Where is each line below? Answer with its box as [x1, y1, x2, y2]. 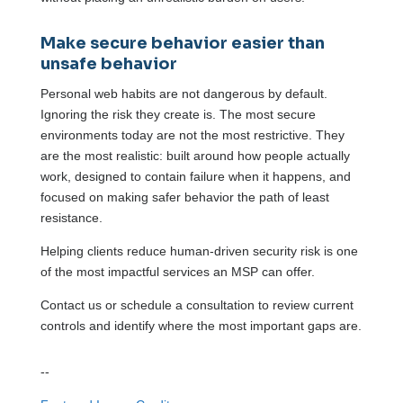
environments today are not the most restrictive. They [40, 128, 345, 143]
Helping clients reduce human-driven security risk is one [40, 244, 358, 259]
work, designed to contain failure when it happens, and [40, 169, 351, 184]
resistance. [40, 210, 103, 226]
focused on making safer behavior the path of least [40, 190, 329, 205]
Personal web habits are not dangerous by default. [40, 86, 327, 102]
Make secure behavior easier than [40, 33, 325, 54]
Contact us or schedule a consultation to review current [40, 298, 354, 313]
